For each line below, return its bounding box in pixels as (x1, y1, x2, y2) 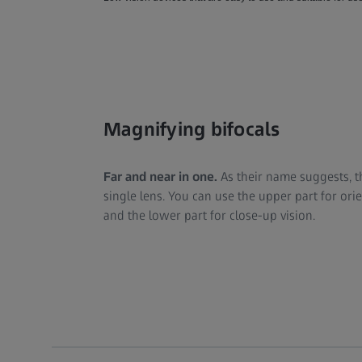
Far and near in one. (103, 169, 217, 185)
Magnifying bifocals (103, 118, 280, 141)
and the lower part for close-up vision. (103, 208, 315, 224)
